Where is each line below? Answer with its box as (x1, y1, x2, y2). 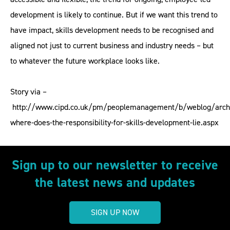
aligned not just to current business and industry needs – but (10, 40, 214, 51)
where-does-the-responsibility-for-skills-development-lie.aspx (10, 117, 219, 128)
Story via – (10, 86, 47, 97)
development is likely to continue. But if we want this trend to (10, 9, 218, 20)
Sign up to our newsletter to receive (12, 156, 218, 174)
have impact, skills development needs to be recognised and (10, 25, 214, 35)
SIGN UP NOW (91, 207, 139, 218)
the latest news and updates (35, 174, 195, 191)
